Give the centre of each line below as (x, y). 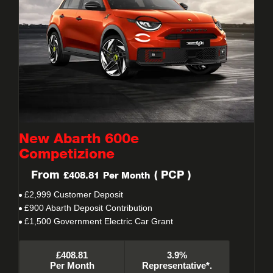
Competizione (67, 154)
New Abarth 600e (79, 139)
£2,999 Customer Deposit (74, 194)
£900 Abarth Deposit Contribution (88, 208)
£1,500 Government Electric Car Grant (99, 221)
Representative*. (177, 265)
